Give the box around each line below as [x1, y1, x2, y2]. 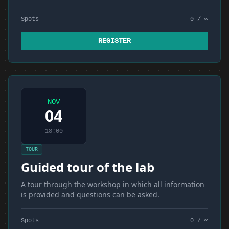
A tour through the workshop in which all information [21, 179, 204, 189]
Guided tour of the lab [21, 158, 154, 175]
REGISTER [98, 37, 131, 45]
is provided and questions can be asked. [21, 190, 159, 199]
